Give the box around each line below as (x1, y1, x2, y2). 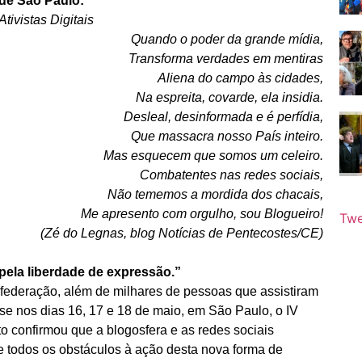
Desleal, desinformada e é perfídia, (124, 109, 324, 124)
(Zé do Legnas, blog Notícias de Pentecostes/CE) (40, 225, 324, 240)
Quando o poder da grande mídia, (131, 32, 324, 46)
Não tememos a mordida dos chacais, (107, 187, 324, 201)
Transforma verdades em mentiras (128, 51, 324, 65)
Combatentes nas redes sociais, (140, 167, 324, 182)
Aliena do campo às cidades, (158, 70, 324, 85)
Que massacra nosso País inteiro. (131, 128, 324, 143)
